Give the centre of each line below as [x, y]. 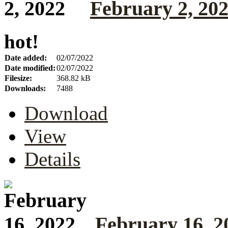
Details [52, 159]
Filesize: [18, 78]
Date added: [26, 58]
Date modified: [30, 68]
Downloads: [25, 88]
